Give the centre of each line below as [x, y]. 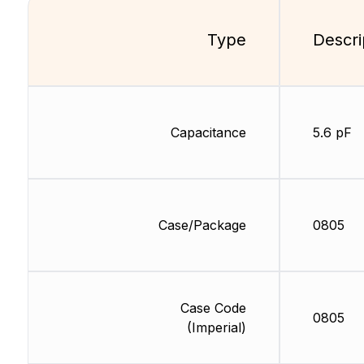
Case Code [213, 308]
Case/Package [202, 225]
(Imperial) [216, 327]
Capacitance [208, 132]
